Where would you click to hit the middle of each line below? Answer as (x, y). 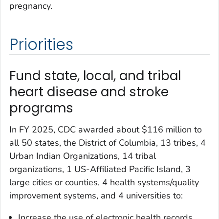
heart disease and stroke (89, 92)
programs (41, 108)
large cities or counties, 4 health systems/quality (104, 182)
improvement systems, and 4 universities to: (96, 195)
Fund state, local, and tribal (95, 76)
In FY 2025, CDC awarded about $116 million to (106, 129)
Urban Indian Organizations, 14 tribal (83, 156)
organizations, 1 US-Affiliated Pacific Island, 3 (100, 169)
